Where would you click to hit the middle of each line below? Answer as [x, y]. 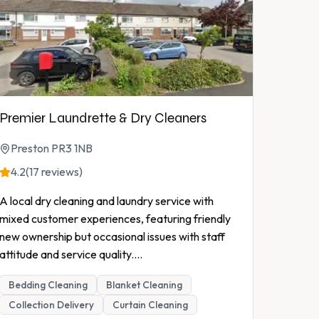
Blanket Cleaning [144, 285]
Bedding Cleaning [48, 285]
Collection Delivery [51, 305]
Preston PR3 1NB [52, 148]
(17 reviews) [54, 172]
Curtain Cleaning [150, 305]
